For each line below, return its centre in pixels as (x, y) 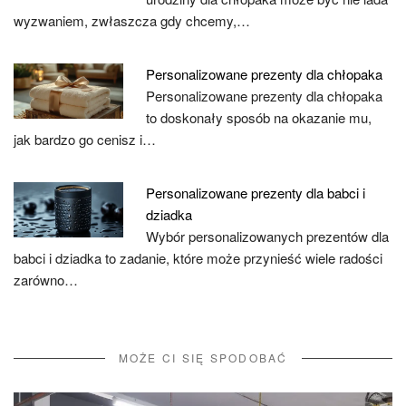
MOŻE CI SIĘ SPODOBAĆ (203, 358)
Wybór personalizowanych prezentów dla (268, 236)
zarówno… (46, 280)
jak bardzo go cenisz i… (85, 139)
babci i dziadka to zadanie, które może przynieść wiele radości (198, 258)
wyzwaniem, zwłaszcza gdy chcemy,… (132, 20)
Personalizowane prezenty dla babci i (256, 193)
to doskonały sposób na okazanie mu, (259, 117)
